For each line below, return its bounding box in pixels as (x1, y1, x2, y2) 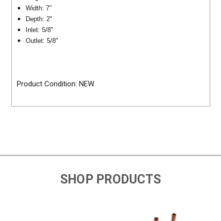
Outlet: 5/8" (25, 37, 60, 44)
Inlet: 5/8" (25, 26, 53, 34)
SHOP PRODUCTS (60, 172, 161, 187)
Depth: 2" (25, 15, 54, 23)
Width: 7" (25, 4, 52, 12)
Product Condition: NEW (17, 79, 95, 89)
